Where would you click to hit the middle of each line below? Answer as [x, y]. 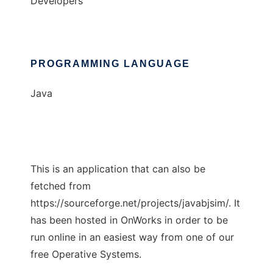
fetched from [61, 186]
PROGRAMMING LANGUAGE [110, 64]
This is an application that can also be [118, 169]
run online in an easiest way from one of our [132, 237]
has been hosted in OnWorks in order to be [129, 220]
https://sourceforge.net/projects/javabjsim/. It [135, 203]
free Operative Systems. [86, 254]
